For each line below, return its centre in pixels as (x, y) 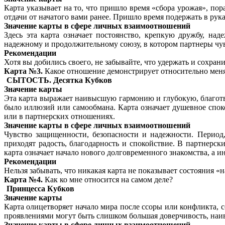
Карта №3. (23, 71)
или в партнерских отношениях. (60, 117)
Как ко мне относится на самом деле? (108, 180)
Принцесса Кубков (40, 189)
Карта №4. (23, 180)
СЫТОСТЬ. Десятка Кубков (59, 80)
